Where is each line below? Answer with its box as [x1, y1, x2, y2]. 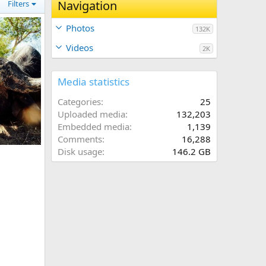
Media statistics [58, 75, 129, 88]
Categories [58, 96, 101, 107]
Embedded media [58, 121, 129, 132]
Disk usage [58, 145, 102, 157]
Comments [58, 133, 102, 145]
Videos [66, 42, 93, 53]
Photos [66, 22, 94, 34]
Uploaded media [58, 108, 125, 120]
